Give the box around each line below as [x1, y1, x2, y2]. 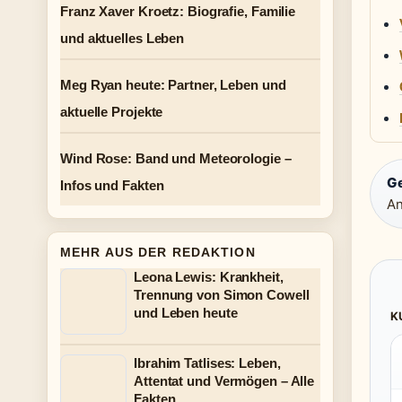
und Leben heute [134, 305, 238, 320]
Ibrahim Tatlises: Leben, [134, 355, 281, 371]
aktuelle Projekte [60, 104, 163, 119]
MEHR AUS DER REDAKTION [60, 245, 256, 259]
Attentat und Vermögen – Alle [134, 373, 315, 389]
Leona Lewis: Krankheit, [134, 269, 284, 284]
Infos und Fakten [60, 178, 164, 193]
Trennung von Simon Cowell [134, 287, 310, 302]
